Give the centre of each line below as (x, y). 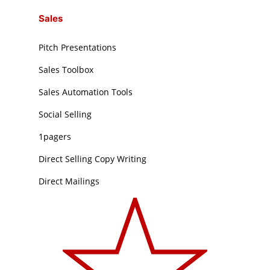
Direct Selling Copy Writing (93, 159)
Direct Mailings (69, 181)
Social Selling (65, 115)
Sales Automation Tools (86, 92)
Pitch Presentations (78, 48)
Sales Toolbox (66, 70)
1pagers (55, 137)
